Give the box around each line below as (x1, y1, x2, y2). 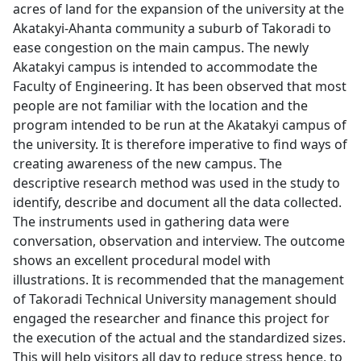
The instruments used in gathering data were (13, 212, 289, 230)
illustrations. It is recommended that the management (13, 270, 344, 288)
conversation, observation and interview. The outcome (13, 231, 345, 250)
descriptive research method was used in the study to (13, 173, 340, 192)
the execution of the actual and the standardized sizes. (13, 328, 346, 346)
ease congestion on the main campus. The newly (13, 38, 309, 56)
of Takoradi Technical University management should (13, 289, 337, 308)
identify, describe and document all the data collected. (13, 193, 342, 211)
